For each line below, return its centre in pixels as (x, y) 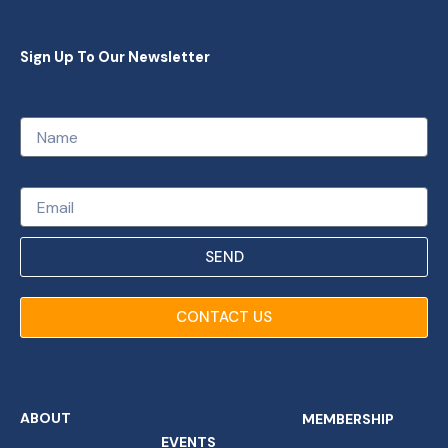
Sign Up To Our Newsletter (115, 57)
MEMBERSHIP (348, 419)
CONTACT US (224, 317)
